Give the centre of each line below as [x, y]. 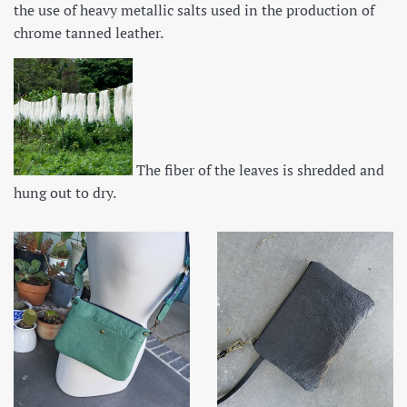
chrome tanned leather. [89, 33]
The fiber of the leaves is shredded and [258, 170]
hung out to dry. [65, 193]
